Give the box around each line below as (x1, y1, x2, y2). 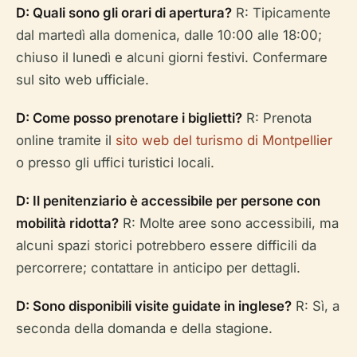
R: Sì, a (292, 298, 339, 315)
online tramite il (16, 132, 116, 149)
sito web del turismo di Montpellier (116, 132, 332, 149)
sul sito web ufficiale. (16, 72, 149, 88)
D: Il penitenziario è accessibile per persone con (16, 193, 320, 210)
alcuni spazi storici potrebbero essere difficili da (16, 237, 316, 254)
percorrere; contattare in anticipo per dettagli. (16, 260, 300, 277)
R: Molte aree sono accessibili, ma (119, 215, 339, 232)
